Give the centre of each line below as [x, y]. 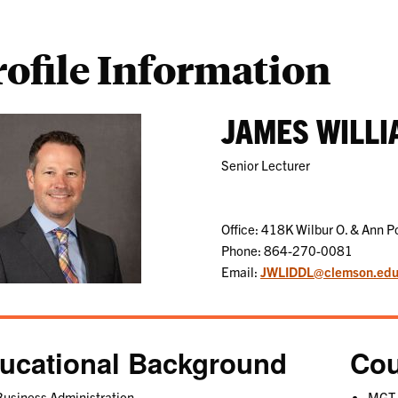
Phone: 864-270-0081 [287, 250]
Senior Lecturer [265, 164]
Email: [240, 271]
